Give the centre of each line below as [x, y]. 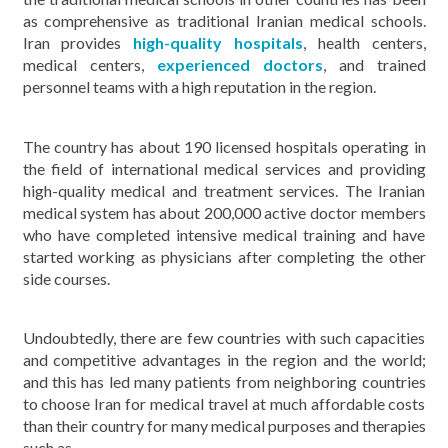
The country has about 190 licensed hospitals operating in [224, 146]
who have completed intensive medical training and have [224, 234]
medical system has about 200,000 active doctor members [224, 212]
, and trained [374, 64]
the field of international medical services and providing [224, 168]
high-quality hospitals [218, 42]
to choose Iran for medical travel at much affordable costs [224, 403]
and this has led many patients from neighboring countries [224, 381]
